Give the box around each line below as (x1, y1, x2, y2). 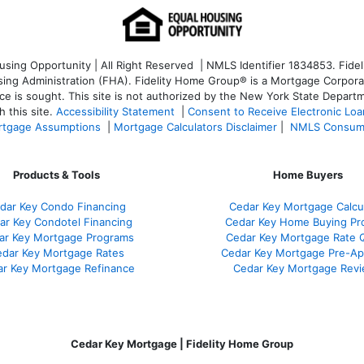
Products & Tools (12, 167, 100, 181)
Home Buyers (273, 167, 343, 181)
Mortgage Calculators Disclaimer (114, 119, 277, 133)
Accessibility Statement (56, 104, 175, 118)
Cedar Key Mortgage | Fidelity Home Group (71, 336, 293, 350)
